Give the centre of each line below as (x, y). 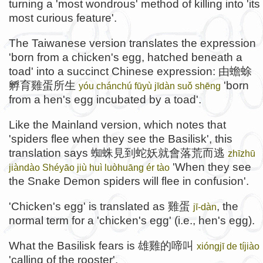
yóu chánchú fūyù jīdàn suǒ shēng (150, 85)
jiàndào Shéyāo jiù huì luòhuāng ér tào (89, 168)
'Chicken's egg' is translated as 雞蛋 (101, 207)
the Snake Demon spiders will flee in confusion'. (129, 181)
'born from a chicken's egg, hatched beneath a (126, 57)
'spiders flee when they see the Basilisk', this (121, 139)
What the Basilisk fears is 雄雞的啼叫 (103, 246)
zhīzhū (242, 154)
